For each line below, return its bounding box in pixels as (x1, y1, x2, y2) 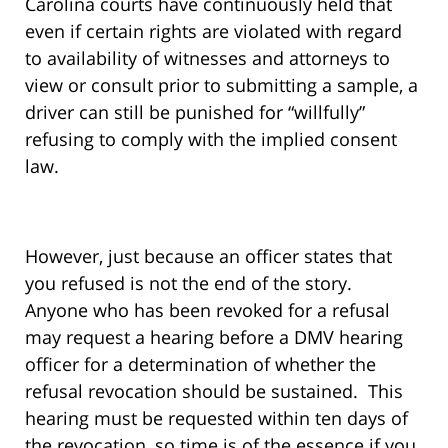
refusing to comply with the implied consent (25, 127, 397, 152)
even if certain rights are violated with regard (25, 19, 402, 44)
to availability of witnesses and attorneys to (25, 46, 390, 71)
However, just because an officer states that (25, 244, 392, 269)
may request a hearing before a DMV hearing (25, 325, 403, 350)
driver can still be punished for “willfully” (25, 100, 365, 125)
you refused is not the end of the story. (25, 271, 357, 296)
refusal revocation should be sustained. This (25, 379, 403, 404)
